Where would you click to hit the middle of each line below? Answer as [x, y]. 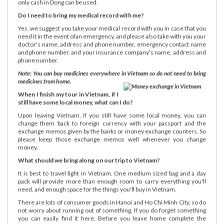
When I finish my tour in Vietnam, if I [68, 94]
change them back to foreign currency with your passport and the [112, 123]
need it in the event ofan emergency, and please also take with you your [112, 36]
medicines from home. [45, 81]
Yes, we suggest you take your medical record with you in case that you [112, 28]
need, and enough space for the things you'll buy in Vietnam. [97, 189]
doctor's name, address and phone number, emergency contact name [112, 44]
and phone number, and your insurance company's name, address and [112, 52]
